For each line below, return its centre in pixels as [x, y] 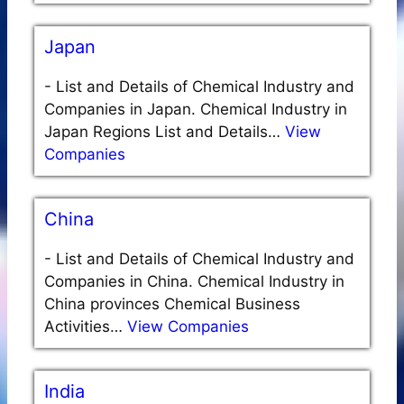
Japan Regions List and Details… [165, 132]
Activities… [86, 327]
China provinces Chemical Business [172, 304]
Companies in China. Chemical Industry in [194, 282]
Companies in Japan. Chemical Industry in [196, 110]
